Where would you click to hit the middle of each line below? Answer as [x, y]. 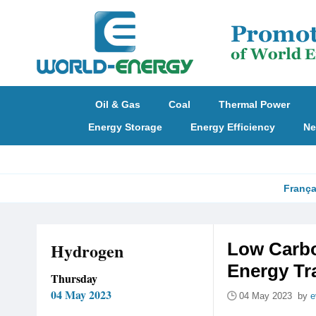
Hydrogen [87, 251]
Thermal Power [254, 104]
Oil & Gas [118, 104]
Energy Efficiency [232, 127]
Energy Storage [125, 127]
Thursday [74, 278]
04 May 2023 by [275, 296]
